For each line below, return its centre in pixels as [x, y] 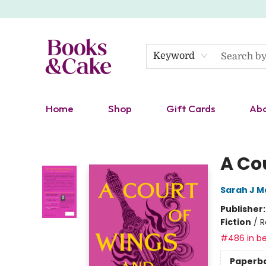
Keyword [174, 56]
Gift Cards [191, 108]
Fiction [235, 222]
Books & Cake [37, 134]
